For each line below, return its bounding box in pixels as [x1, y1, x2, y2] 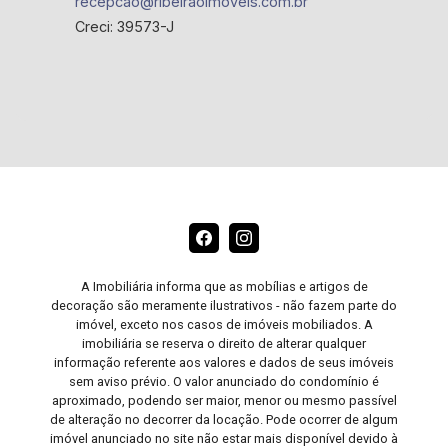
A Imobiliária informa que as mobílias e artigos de [80, 279, 368, 294]
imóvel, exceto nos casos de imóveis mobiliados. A [75, 317, 373, 332]
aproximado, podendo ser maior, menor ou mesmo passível [51, 393, 397, 408]
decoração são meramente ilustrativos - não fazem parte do [51, 298, 397, 313]
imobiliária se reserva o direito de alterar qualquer [82, 336, 366, 351]
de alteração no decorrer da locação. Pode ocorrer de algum [50, 412, 398, 427]
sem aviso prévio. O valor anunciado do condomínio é [69, 374, 379, 389]
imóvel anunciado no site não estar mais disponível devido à [50, 431, 398, 446]
